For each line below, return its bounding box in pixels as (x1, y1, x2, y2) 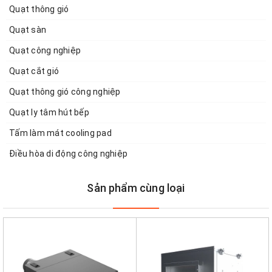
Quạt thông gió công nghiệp (9, 86, 121, 97)
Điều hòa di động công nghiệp (9, 148, 127, 158)
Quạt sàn (9, 24, 46, 35)
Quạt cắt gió (9, 66, 59, 76)
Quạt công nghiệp (9, 45, 81, 55)
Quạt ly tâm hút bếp (9, 107, 89, 117)
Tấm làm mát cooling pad (9, 127, 112, 138)
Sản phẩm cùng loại (87, 181, 185, 194)
